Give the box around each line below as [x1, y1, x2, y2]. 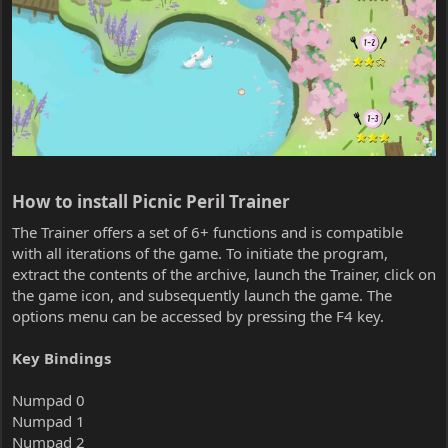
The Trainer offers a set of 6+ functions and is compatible [12, 221, 403, 242]
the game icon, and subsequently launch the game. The [12, 284, 392, 305]
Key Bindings [12, 347, 111, 368]
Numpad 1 [12, 410, 85, 431]
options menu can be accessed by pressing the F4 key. [12, 305, 384, 326]
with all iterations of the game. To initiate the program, [12, 242, 388, 263]
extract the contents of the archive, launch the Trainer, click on [12, 263, 436, 284]
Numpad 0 [12, 389, 85, 410]
